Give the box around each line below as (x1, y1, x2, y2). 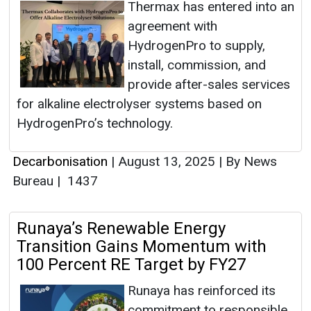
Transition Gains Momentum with (17, 237, 267, 257)
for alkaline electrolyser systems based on (17, 96, 262, 112)
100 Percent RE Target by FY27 (17, 255, 246, 275)
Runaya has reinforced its (128, 283, 276, 299)
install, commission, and (128, 57, 266, 74)
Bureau (12, 173, 57, 190)
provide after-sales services (128, 76, 290, 93)
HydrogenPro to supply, (128, 37, 265, 54)
